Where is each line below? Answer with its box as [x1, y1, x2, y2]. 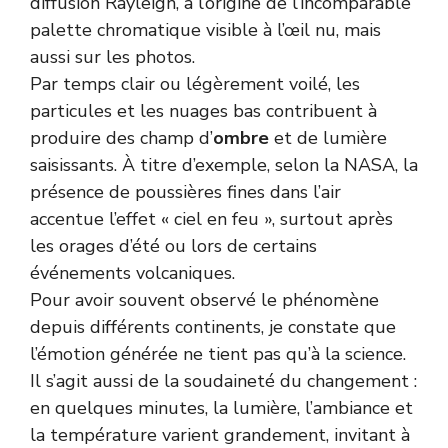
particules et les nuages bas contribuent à [30, 98, 377, 123]
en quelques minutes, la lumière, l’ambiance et [30, 395, 413, 420]
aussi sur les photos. [30, 44, 195, 69]
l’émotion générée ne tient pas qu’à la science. [30, 341, 406, 366]
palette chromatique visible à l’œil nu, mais [30, 17, 381, 42]
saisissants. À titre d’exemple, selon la [30, 152, 344, 177]
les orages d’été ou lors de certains [30, 233, 317, 258]
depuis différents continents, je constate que [30, 314, 396, 339]
